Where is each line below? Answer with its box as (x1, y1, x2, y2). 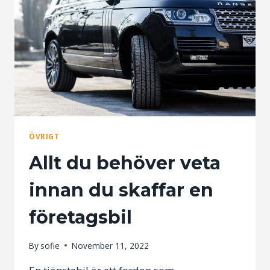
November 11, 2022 (72, 239, 149, 251)
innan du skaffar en (29, 178, 213, 201)
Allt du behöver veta (29, 151, 221, 174)
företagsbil (29, 206, 132, 228)
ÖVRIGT (29, 131, 60, 142)
